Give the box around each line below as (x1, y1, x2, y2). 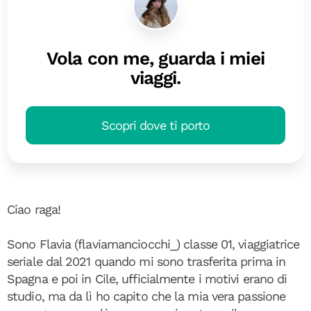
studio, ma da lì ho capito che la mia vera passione (7, 288, 286, 303)
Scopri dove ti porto (101, 117, 210, 133)
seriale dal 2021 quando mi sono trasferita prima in (7, 253, 286, 269)
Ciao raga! (7, 201, 60, 217)
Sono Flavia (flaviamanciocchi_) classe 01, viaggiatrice (7, 236, 300, 251)
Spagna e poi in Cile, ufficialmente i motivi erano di (7, 271, 287, 286)
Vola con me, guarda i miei (47, 47, 264, 69)
